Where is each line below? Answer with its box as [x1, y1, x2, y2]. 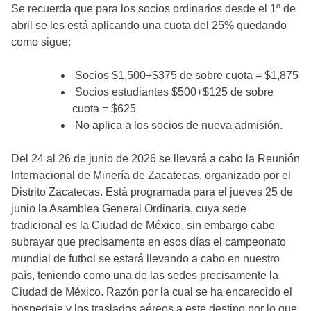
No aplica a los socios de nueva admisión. [72, 119, 283, 131]
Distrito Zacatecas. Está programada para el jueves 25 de [11, 186, 293, 198]
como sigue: [11, 36, 71, 48]
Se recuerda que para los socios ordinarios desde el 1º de [11, 3, 296, 15]
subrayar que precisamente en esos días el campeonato [11, 236, 286, 248]
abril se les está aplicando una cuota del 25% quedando [11, 19, 287, 31]
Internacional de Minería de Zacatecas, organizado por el [11, 169, 291, 181]
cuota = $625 [72, 103, 136, 115]
